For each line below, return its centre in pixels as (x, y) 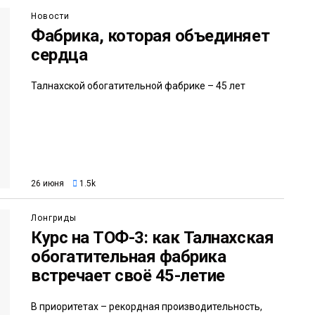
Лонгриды (54, 218)
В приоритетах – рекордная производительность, (147, 307)
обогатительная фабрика (129, 257)
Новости (50, 16)
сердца (59, 55)
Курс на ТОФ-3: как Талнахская (153, 238)
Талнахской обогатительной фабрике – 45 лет (138, 86)
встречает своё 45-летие (128, 276)
